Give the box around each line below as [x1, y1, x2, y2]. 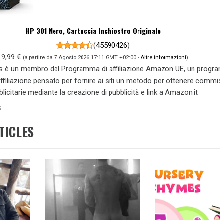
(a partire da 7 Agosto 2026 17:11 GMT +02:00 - [23, 54, 141, 61]
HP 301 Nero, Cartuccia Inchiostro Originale [25, 25, 161, 36]
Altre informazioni [140, 54, 187, 61]
